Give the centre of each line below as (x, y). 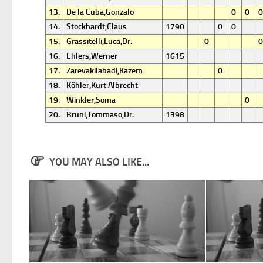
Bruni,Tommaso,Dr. (100, 115)
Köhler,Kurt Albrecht (102, 85)
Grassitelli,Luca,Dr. (99, 41)
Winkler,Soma (91, 100)
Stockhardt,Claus (96, 27)
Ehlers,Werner (92, 56)
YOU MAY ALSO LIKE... (99, 162)
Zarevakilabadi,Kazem (104, 71)
